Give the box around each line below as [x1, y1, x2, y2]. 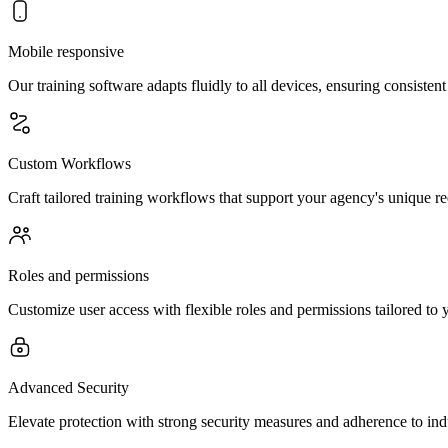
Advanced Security [8, 379, 129, 396]
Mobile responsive [8, 43, 124, 60]
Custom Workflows [8, 155, 131, 172]
